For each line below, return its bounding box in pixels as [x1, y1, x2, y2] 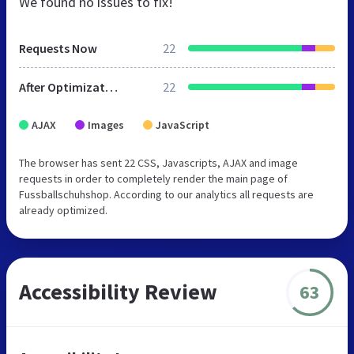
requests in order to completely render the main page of [19, 171, 288, 186]
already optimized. [19, 203, 107, 218]
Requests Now [19, 40, 97, 57]
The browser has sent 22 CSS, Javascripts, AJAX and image [19, 156, 298, 171]
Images [88, 118, 124, 133]
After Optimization [105, 79, 118, 96]
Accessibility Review [19, 277, 217, 307]
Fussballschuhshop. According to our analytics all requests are [19, 187, 314, 202]
